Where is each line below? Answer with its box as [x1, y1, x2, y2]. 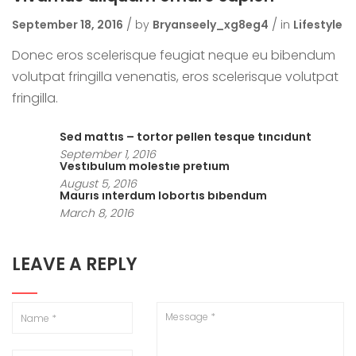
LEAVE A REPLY [12, 252, 137, 277]
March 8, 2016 [60, 205, 133, 221]
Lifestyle [293, 17, 342, 33]
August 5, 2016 [60, 176, 137, 192]
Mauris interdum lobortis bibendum [60, 188, 267, 203]
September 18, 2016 [12, 17, 123, 33]
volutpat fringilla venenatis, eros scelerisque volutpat [12, 68, 339, 86]
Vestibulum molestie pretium [60, 158, 230, 174]
